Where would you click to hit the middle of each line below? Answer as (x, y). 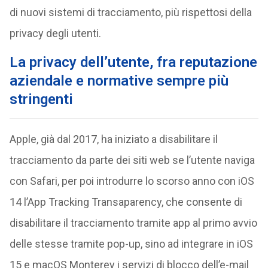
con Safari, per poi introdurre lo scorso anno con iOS (132, 181)
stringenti (41, 99)
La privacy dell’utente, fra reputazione (133, 62)
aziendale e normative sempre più (119, 81)
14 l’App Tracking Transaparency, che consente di (126, 202)
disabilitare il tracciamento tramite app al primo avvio (133, 223)
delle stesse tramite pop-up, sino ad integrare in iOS (131, 244)
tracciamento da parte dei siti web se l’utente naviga (132, 160)
